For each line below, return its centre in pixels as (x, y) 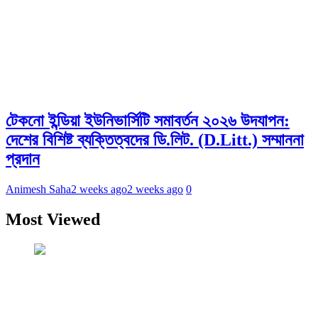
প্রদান (23, 159)
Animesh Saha (38, 190)
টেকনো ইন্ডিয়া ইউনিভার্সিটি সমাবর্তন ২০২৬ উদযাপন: (148, 121)
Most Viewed (53, 220)
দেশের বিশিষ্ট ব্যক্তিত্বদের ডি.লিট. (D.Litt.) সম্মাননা (155, 140)
